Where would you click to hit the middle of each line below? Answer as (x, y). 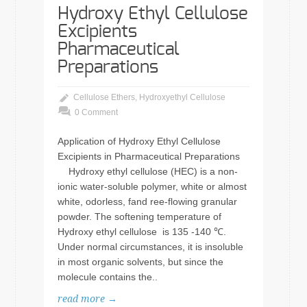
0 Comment (96, 112)
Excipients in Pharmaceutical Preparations (149, 156)
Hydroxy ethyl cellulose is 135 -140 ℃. (142, 232)
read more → (87, 299)
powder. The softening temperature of (139, 217)
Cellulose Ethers (104, 97)
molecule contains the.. (108, 277)
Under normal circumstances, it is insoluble (150, 247)
